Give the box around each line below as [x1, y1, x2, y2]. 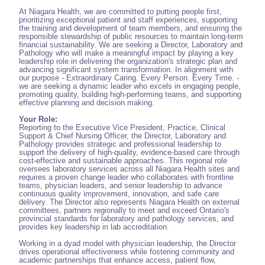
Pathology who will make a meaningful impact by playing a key [19, 49, 234, 58]
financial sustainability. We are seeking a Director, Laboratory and [19, 40, 243, 50]
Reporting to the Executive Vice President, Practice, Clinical [19, 123, 225, 132]
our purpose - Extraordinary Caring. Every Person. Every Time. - [19, 73, 239, 83]
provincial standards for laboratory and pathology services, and [19, 214, 234, 224]
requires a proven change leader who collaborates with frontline [19, 173, 234, 182]
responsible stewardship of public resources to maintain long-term [19, 32, 243, 41]
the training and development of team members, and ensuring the [19, 24, 242, 33]
